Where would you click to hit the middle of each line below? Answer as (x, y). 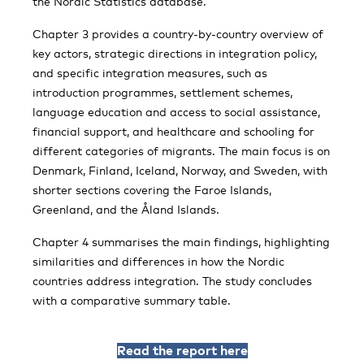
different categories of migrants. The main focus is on (181, 151)
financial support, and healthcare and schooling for (173, 131)
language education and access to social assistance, (176, 112)
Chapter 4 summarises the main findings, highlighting (181, 242)
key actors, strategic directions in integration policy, (175, 53)
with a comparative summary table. (132, 300)
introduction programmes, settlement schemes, (162, 92)
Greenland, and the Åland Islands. (126, 209)
